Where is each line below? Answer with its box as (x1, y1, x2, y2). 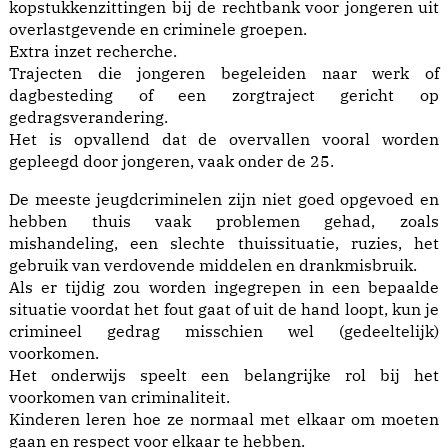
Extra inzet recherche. (9, 41, 177, 62)
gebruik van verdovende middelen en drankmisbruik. (9, 255, 417, 276)
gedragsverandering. (9, 107, 168, 128)
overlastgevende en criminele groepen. (9, 19, 307, 40)
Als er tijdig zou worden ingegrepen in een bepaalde (9, 277, 439, 298)
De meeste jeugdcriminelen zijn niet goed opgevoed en (9, 189, 439, 210)
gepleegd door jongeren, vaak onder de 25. (9, 151, 334, 172)
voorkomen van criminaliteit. (9, 387, 230, 408)
